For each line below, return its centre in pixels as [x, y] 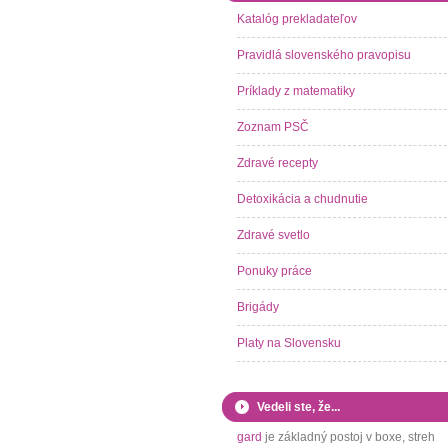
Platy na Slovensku [289, 343]
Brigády [258, 307]
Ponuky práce [274, 271]
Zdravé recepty [277, 163]
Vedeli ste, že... [298, 407]
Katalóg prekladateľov [297, 19]
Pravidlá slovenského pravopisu [324, 55]
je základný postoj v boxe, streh [348, 437]
